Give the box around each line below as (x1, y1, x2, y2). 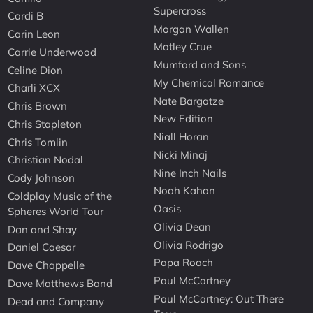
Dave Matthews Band (8, 276, 113, 290)
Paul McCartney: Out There (154, 291, 284, 305)
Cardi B (8, 9, 44, 23)
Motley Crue (154, 40, 212, 54)
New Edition (154, 112, 214, 126)
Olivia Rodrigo (154, 238, 224, 252)
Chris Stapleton (8, 117, 82, 131)
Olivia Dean (154, 219, 212, 233)
